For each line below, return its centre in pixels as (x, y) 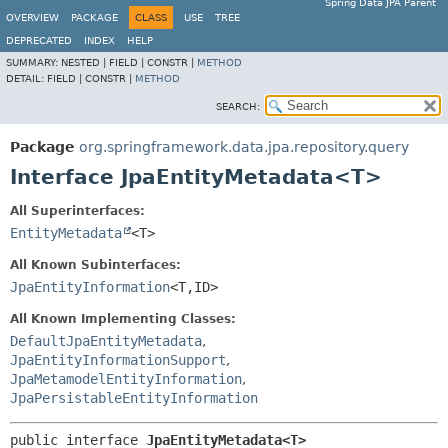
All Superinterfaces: (77, 211)
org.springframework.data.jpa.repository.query (244, 147)
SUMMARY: (33, 62)
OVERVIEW (32, 17)
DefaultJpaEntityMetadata (106, 341)
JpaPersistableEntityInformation (134, 398)
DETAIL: (26, 78)
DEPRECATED (39, 40)
